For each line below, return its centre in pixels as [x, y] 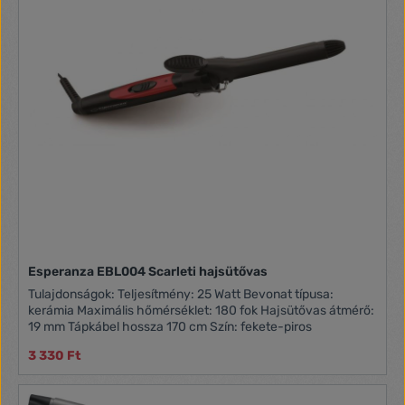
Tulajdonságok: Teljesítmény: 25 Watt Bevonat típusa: [73, 294]
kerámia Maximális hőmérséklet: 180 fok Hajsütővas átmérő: [202, 310]
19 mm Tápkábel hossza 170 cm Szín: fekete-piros [170, 326]
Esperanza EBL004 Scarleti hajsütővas [148, 271]
